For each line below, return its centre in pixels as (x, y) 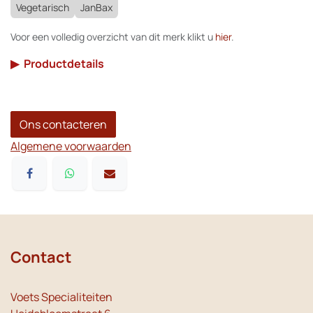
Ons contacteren (63, 124)
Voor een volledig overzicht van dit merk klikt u (113, 37)
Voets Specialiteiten (61, 297)
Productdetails (64, 64)
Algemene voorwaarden (71, 146)
